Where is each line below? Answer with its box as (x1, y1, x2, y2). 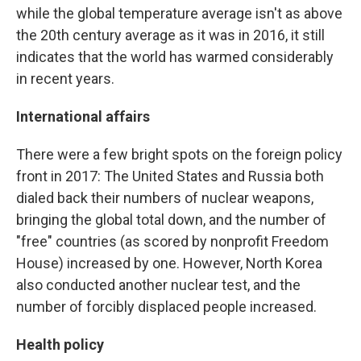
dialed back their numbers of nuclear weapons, (16, 189, 313, 207)
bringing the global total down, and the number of (16, 211, 326, 229)
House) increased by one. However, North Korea (16, 255, 322, 272)
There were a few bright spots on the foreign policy (16, 146, 342, 164)
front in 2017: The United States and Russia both (16, 168, 324, 185)
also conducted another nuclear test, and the (16, 276, 301, 294)
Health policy (16, 336, 104, 354)
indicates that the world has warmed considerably (16, 48, 334, 66)
